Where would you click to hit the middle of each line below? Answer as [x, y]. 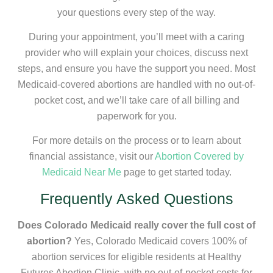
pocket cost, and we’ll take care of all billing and [136, 101]
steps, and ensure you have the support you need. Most [136, 69]
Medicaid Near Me [81, 172]
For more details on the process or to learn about [136, 141]
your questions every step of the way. [136, 12]
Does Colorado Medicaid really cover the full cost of [136, 225]
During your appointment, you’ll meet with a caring [136, 37]
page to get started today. [176, 172]
